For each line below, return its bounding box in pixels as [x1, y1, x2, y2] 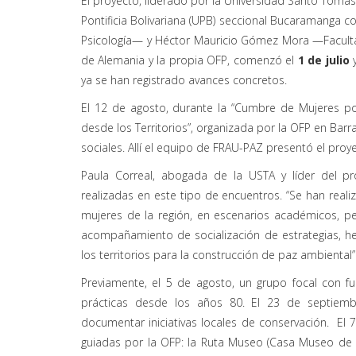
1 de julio [297, 52, 350, 68]
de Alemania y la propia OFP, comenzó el [81, 52, 298, 68]
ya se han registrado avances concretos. [81, 72, 287, 87]
